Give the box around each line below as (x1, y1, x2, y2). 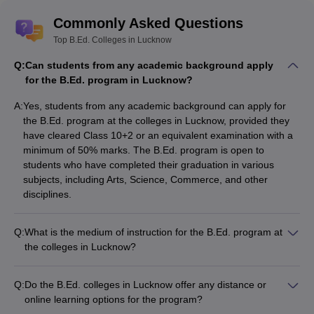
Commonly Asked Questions (53, 15, 243, 32)
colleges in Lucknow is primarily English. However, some (23, 271, 272, 282)
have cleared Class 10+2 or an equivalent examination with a (23, 130, 293, 142)
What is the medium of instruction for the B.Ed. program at (25, 226, 282, 238)
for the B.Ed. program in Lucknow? (25, 74, 193, 86)
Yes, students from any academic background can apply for (23, 100, 286, 112)
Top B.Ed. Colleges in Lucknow (53, 35, 172, 46)
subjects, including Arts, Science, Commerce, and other (23, 174, 268, 186)
